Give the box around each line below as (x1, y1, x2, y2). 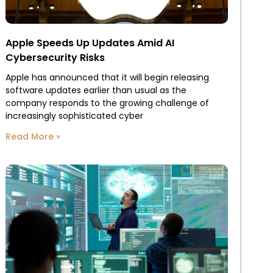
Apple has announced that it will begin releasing (5, 71, 209, 83)
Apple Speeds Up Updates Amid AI (5, 35, 174, 50)
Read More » (5, 130, 60, 143)
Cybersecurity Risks (5, 50, 105, 65)
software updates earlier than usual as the (5, 83, 186, 96)
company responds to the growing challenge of (5, 96, 209, 109)
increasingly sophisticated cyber (5, 109, 143, 122)
